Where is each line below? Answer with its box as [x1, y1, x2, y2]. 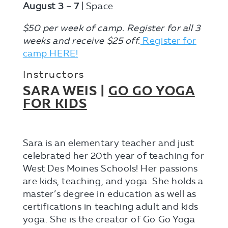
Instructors [22, 68, 84, 80]
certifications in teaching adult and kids [22, 201, 198, 212]
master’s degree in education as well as [22, 188, 196, 199]
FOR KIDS [22, 95, 87, 111]
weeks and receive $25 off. [22, 35, 140, 46]
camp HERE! [22, 47, 78, 59]
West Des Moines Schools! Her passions [22, 162, 198, 174]
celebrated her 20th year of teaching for [22, 150, 205, 161]
